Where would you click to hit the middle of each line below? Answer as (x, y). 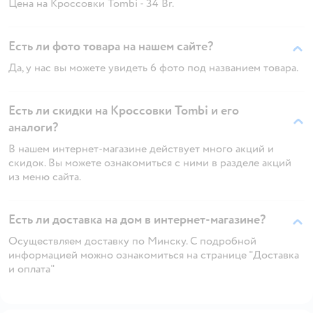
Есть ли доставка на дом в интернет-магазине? (137, 219)
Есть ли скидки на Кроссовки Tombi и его (124, 110)
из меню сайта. (45, 176)
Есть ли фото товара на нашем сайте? (111, 46)
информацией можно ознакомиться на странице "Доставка (154, 255)
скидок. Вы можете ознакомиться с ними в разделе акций (150, 162)
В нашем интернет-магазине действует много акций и (141, 148)
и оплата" (32, 269)
